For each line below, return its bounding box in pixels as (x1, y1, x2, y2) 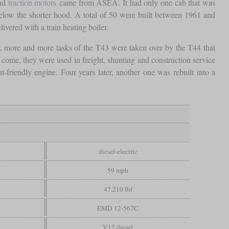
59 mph (107, 165, 129, 175)
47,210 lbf (103, 184, 132, 194)
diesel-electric (98, 146, 138, 156)
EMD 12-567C (97, 203, 139, 213)
